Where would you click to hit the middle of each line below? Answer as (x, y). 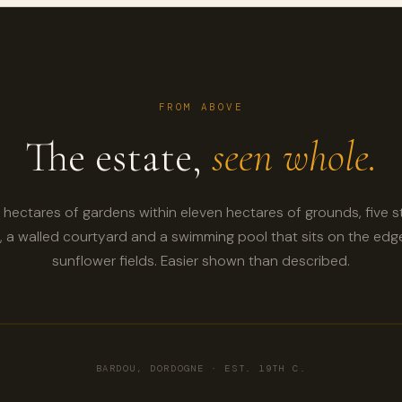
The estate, (118, 157)
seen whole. (294, 157)
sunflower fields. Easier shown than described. (201, 261)
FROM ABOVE (201, 107)
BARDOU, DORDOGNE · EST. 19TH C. (201, 368)
